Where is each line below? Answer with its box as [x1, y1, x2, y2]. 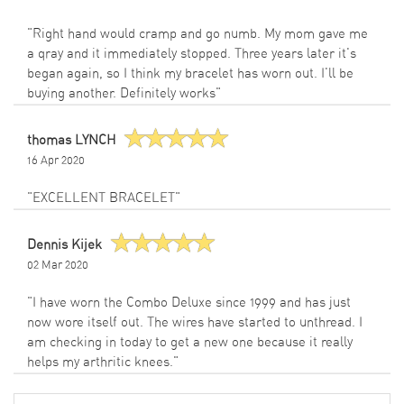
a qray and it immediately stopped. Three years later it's [27, 47, 356, 61]
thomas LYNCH [27, 133, 115, 147]
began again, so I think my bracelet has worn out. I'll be [27, 67, 353, 81]
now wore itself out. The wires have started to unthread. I [27, 316, 363, 330]
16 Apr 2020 [27, 155, 85, 168]
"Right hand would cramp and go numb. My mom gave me [27, 27, 368, 41]
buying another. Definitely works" [27, 87, 221, 101]
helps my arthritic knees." [27, 355, 179, 370]
